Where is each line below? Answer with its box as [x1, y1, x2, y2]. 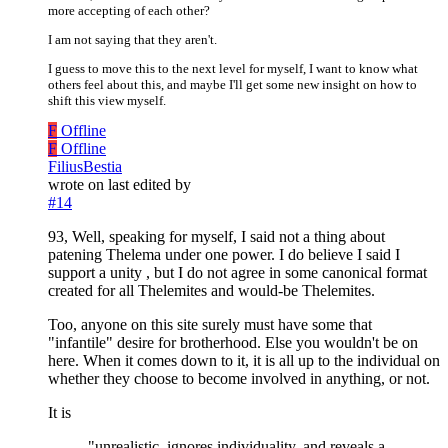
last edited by [108, 176, 191, 194]
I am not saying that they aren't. [48, 32, 217, 48]
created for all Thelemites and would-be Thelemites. [48, 282, 375, 300]
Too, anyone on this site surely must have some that [48, 316, 372, 334]
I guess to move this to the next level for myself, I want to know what [48, 61, 418, 77]
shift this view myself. [48, 93, 166, 109]
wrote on [48, 176, 108, 194]
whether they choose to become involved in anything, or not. [48, 370, 430, 388]
